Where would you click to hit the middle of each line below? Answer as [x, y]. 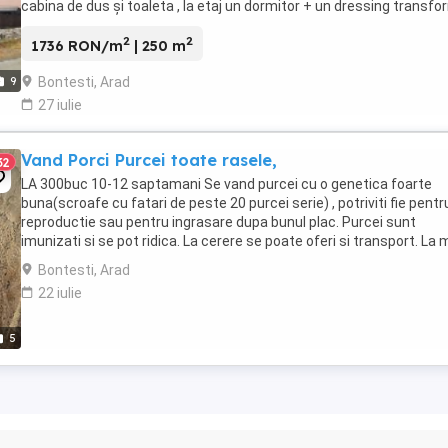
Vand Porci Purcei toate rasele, [149, 159]
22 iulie [60, 292]
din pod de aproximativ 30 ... [108, 25]
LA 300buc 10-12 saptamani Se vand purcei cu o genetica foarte [226, 183]
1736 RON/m [77, 45]
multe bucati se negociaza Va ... [122, 259]
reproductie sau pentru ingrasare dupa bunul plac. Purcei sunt [218, 221]
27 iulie [60, 104]
